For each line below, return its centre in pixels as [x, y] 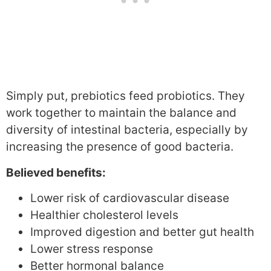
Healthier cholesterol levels [104, 215]
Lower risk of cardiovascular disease [130, 198]
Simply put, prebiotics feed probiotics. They [126, 96]
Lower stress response [92, 249]
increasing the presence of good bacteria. [120, 147]
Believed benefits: [56, 172]
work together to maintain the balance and [121, 113]
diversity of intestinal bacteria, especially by [127, 130]
